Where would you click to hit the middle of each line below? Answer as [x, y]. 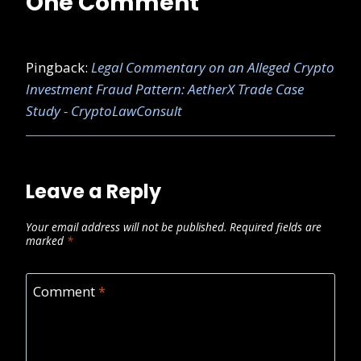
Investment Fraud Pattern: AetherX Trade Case [165, 89]
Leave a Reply [93, 192]
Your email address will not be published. [126, 227]
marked [46, 241]
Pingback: [58, 68]
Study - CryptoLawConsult [104, 111]
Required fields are [276, 227]
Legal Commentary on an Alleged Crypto [213, 68]
